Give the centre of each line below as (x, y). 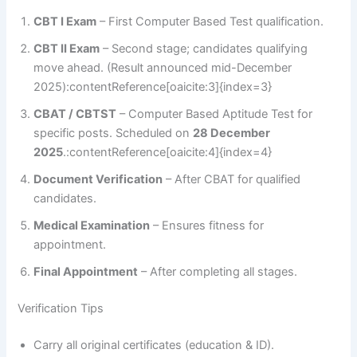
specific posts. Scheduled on (114, 133)
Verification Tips (61, 309)
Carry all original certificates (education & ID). (154, 345)
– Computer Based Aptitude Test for (215, 114)
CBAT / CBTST (75, 114)
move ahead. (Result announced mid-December (163, 68)
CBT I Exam (65, 22)
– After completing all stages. (218, 272)
